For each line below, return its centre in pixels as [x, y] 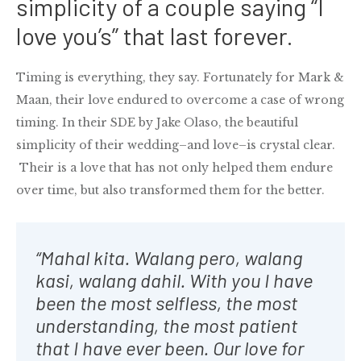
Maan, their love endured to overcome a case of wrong [180, 100]
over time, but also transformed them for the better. [170, 190]
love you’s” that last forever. [155, 35]
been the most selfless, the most [166, 302]
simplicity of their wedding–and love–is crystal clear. [176, 145]
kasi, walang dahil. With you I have [174, 280]
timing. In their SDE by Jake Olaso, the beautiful [157, 122]
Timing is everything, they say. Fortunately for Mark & [180, 77]
